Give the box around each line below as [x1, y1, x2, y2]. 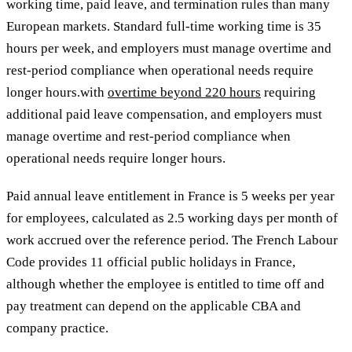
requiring [261, 85, 316, 101]
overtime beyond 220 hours [108, 85, 261, 101]
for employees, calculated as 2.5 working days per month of [6, 211, 338, 226]
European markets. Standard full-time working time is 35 [6, 19, 321, 35]
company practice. [6, 321, 108, 336]
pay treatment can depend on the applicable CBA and [6, 299, 301, 314]
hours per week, [6, 41, 97, 57]
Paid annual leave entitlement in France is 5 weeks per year [6, 189, 335, 204]
